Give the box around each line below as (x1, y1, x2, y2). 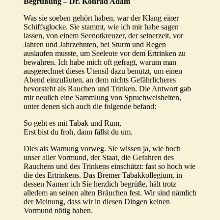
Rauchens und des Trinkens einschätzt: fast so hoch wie (24, 162, 195, 171)
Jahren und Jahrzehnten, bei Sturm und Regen (24, 40, 166, 49)
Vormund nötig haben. (24, 206, 93, 215)
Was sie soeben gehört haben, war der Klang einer (24, 14, 179, 23)
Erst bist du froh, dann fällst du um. (24, 128, 133, 137)
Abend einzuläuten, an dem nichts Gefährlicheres (24, 76, 176, 84)
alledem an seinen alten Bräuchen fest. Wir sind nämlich (24, 189, 196, 197)
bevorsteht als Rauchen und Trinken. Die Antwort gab (24, 84, 191, 93)
